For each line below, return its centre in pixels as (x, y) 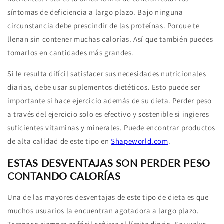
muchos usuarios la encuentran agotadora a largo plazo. (103, 211)
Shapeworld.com (140, 141)
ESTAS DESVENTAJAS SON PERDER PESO (109, 163)
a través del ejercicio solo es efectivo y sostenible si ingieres (108, 114)
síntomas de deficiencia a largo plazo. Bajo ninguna (95, 12)
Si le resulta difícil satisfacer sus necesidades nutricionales (107, 74)
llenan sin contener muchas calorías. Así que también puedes (110, 39)
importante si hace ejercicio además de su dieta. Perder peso (110, 101)
